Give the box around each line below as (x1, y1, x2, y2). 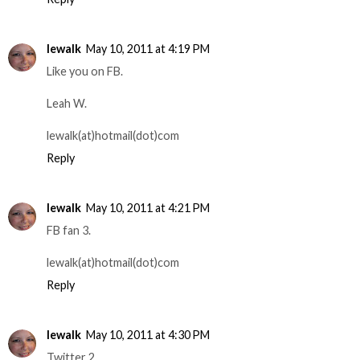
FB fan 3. (47, 223, 91, 237)
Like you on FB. (47, 63, 123, 78)
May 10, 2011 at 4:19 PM (86, 41, 210, 55)
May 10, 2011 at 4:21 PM (86, 200, 210, 215)
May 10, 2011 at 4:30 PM (86, 327, 210, 342)
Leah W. (47, 96, 87, 110)
